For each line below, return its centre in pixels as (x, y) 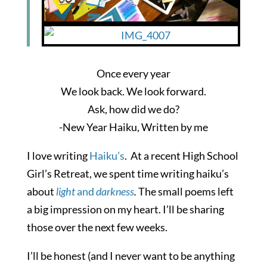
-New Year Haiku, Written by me (133, 127)
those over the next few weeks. (97, 227)
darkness (115, 192)
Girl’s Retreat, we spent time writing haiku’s (128, 174)
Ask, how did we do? (133, 109)
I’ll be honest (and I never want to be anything (131, 256)
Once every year (133, 74)
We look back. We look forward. (133, 91)
